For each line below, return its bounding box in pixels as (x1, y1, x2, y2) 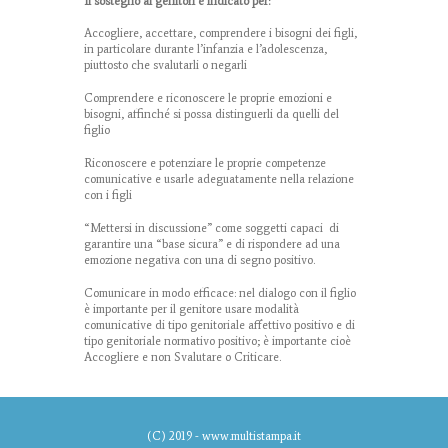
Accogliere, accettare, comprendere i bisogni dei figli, (84, 26, 357, 41)
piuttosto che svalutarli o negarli (84, 58, 247, 73)
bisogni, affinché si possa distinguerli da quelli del (84, 107, 339, 122)
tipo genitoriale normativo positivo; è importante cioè (84, 333, 351, 348)
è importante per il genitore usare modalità (84, 301, 299, 316)
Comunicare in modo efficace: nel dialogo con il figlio (84, 285, 356, 300)
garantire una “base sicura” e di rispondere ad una (84, 236, 340, 251)
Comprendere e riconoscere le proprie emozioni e (84, 91, 332, 106)
